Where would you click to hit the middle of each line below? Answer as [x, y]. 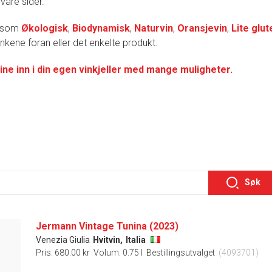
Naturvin [154, 28]
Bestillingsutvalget [181, 252]
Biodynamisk [101, 28]
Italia [136, 240]
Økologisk [45, 28]
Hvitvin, [108, 240]
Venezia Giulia [63, 240]
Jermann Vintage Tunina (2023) [107, 226]
